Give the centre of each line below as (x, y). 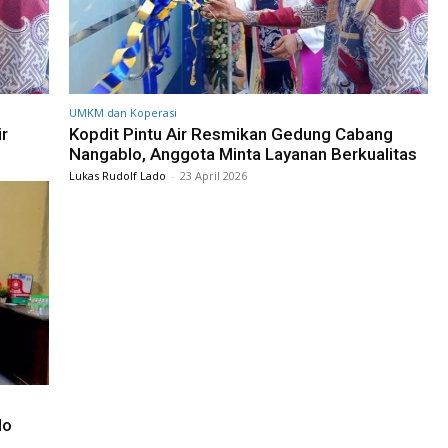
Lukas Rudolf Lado (117, 175)
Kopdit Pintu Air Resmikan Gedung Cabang (231, 133)
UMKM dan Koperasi (123, 112)
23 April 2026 (213, 175)
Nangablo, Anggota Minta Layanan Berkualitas (243, 153)
